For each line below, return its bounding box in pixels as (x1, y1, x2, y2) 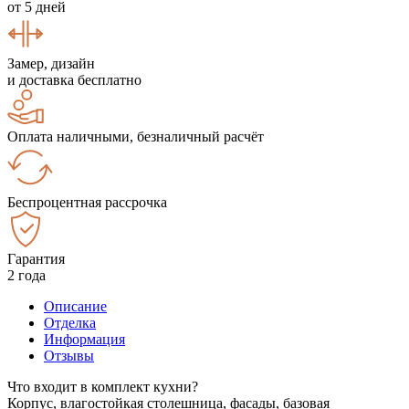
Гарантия (7, 250, 65, 267)
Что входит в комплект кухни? (7, 378, 198, 394)
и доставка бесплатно (7, 71, 142, 88)
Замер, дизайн (7, 55, 95, 71)
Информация (44, 330, 125, 347)
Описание (44, 298, 107, 314)
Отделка (44, 314, 96, 330)
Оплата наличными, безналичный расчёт (7, 128, 264, 144)
